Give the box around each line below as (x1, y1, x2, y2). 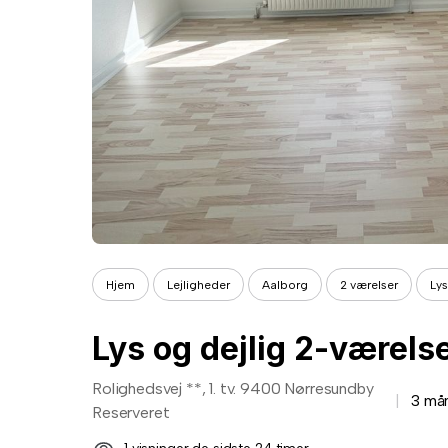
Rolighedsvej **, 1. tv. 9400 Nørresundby (92, 379, 374, 398)
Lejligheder (167, 277, 230, 292)
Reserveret (92, 403, 170, 422)
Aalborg (262, 277, 308, 292)
